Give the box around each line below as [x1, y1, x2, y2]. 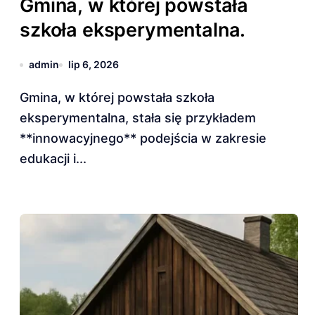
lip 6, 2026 [68, 58, 119, 70]
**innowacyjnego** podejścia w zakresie [20, 131, 266, 146]
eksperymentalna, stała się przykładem [20, 110, 256, 125]
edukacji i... [20, 151, 86, 166]
